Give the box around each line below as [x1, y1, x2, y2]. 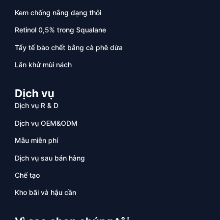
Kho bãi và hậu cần [15, 188, 76, 197]
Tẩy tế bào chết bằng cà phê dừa [15, 43, 123, 52]
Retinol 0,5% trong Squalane [15, 26, 106, 34]
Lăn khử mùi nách [15, 60, 72, 69]
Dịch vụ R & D [15, 101, 58, 110]
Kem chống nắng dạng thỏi [15, 8, 101, 17]
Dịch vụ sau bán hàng [15, 153, 85, 162]
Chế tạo [15, 170, 40, 179]
